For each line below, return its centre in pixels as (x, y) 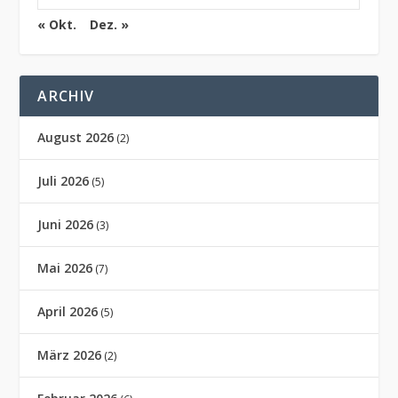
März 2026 (70, 355)
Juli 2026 (64, 181)
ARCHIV (66, 96)
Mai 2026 (65, 268)
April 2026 (68, 311)
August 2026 (76, 137)
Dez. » (110, 24)
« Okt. (57, 24)
